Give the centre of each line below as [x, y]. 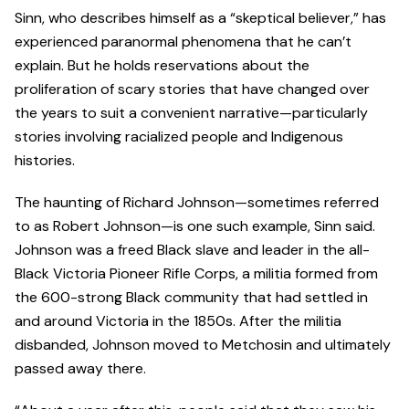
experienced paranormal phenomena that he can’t [183, 41]
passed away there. [80, 368]
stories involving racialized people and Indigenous [179, 136]
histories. [45, 160]
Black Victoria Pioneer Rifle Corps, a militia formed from [196, 273]
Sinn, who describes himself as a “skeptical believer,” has [200, 17]
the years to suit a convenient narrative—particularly [191, 112]
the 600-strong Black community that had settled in [191, 297]
